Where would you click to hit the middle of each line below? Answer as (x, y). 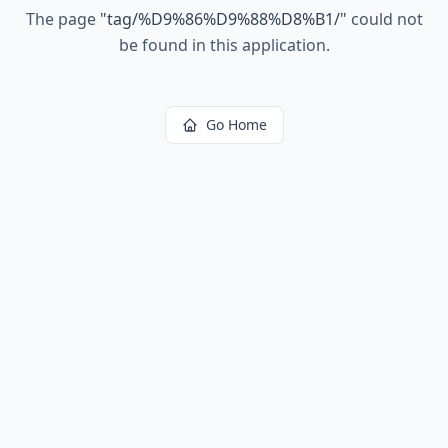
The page (62, 19)
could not (384, 19)
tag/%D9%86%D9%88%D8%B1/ (223, 19)
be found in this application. (224, 45)
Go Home (236, 124)
